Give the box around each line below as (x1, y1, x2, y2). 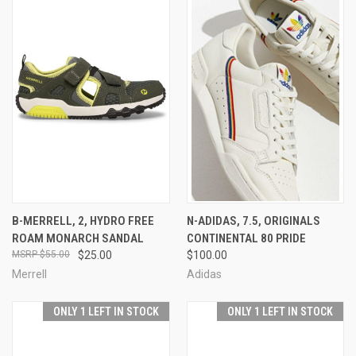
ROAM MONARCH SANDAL (12, 230, 144, 246)
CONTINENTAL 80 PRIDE (186, 230, 306, 246)
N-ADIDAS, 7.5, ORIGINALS (186, 213, 320, 228)
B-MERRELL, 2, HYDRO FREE (12, 213, 154, 228)
